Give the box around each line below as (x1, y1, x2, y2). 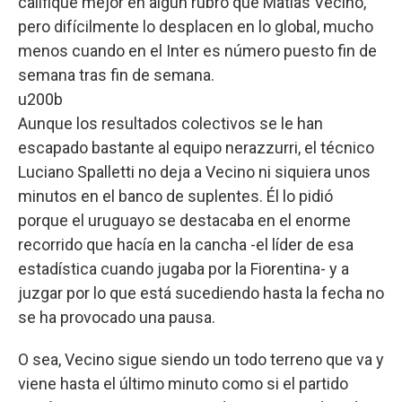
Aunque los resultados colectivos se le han (18, 113, 323, 133)
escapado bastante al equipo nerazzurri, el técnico (18, 137, 374, 157)
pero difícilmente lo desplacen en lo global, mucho (18, 16, 373, 36)
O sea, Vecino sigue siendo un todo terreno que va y (18, 349, 384, 369)
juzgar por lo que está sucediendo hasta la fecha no (18, 283, 384, 302)
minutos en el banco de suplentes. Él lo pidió (18, 186, 333, 205)
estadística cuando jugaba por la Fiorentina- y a (18, 258, 349, 278)
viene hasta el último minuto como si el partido (18, 373, 348, 393)
